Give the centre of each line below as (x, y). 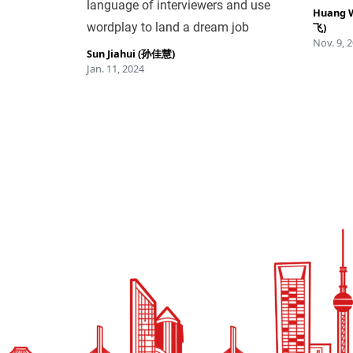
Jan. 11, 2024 (115, 68)
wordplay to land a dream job (167, 27)
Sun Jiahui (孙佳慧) (130, 53)
